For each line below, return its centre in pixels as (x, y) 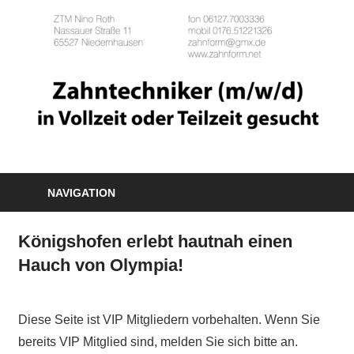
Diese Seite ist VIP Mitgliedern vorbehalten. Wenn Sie (169, 319)
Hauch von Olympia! (100, 265)
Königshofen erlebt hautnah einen (155, 241)
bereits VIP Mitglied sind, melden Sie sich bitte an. (158, 341)
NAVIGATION (81, 192)
